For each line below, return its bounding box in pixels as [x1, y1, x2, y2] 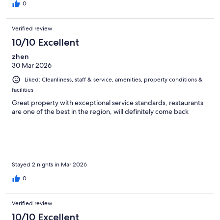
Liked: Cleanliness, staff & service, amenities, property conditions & [25, 76, 203, 84]
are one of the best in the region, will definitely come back [12, 107, 189, 116]
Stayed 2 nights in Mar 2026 [12, 161, 87, 169]
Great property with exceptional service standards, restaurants [12, 98, 203, 108]
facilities [12, 86, 33, 94]
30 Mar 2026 [12, 61, 52, 70]
